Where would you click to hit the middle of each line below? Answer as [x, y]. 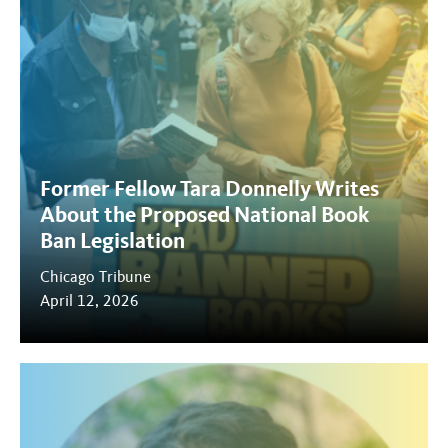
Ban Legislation [112, 240]
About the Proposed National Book [204, 214]
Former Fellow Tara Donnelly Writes [209, 188]
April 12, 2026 [89, 300]
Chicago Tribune [95, 276]
